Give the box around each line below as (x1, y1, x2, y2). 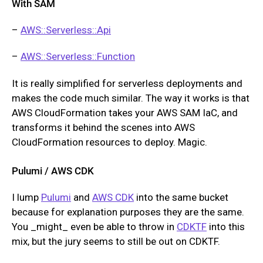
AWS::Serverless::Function (21, 50, 135, 63)
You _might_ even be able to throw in (12, 221, 177, 233)
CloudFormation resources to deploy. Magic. (12, 136, 207, 148)
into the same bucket (134, 191, 228, 204)
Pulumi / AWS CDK (12, 164, 94, 177)
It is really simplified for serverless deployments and (12, 77, 242, 89)
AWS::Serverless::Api (21, 23, 111, 36)
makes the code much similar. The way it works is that (12, 92, 249, 104)
